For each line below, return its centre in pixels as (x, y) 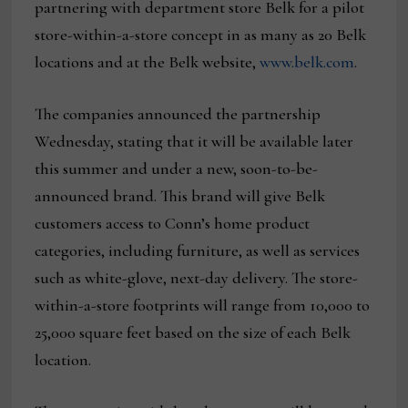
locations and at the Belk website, (148, 62)
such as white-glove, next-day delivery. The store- (197, 278)
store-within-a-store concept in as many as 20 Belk (201, 35)
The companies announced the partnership (178, 114)
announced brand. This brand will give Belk (180, 196)
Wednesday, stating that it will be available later (194, 142)
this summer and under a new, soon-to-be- (177, 169)
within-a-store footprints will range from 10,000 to (203, 306)
